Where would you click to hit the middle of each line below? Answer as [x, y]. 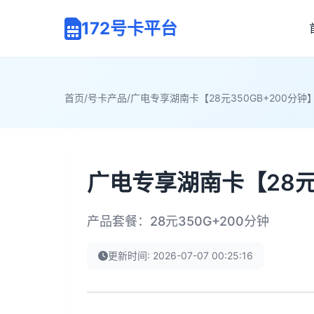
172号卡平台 [129, 28]
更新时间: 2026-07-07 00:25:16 [180, 255]
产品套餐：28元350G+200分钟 [178, 221]
